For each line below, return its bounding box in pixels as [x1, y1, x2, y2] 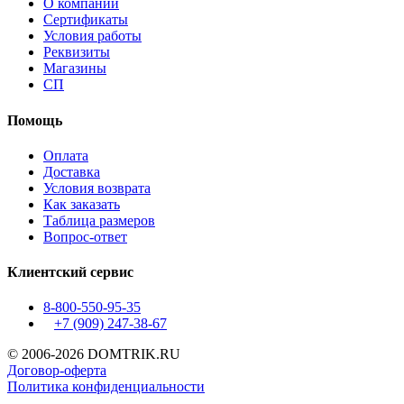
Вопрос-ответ [43, 228, 127, 244]
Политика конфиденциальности [7, 379, 205, 395]
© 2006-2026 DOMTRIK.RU [7, 346, 180, 363]
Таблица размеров [43, 212, 155, 228]
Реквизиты [43, 44, 110, 60]
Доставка [43, 163, 100, 179]
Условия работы [43, 28, 142, 44]
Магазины [43, 60, 106, 77]
